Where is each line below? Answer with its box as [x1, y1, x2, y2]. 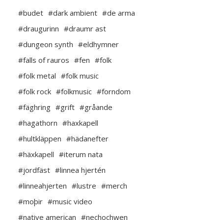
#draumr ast [64, 24, 106, 34]
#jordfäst [18, 165, 50, 175]
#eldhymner [78, 39, 119, 50]
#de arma [102, 8, 135, 18]
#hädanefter [66, 134, 109, 144]
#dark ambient [48, 8, 97, 18]
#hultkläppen [18, 134, 61, 144]
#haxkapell [62, 118, 98, 128]
